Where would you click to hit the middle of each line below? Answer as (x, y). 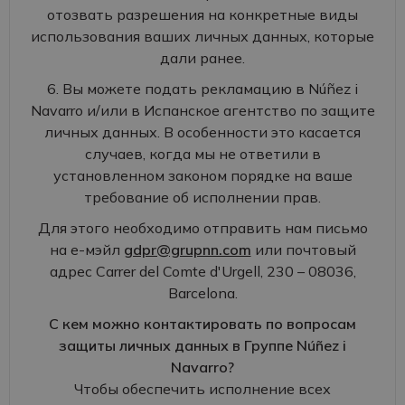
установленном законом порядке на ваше (202, 175)
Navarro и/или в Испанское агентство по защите (202, 110)
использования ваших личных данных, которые (202, 36)
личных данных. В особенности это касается (202, 132)
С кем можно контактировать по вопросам (202, 324)
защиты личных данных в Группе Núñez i (202, 345)
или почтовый (303, 250)
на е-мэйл (86, 250)
